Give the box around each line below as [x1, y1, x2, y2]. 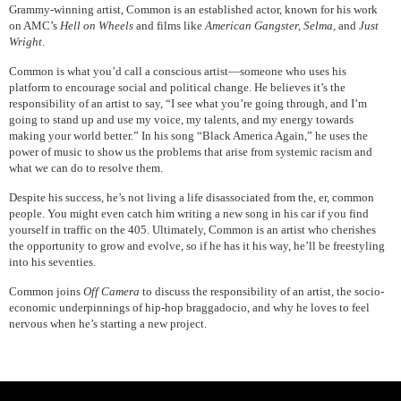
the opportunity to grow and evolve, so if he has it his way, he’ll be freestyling [9, 238, 385, 252]
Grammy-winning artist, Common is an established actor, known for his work [9, 2, 378, 16]
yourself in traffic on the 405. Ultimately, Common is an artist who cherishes [9, 222, 376, 236]
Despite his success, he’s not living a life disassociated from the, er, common [9, 190, 374, 204]
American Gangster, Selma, [205, 18, 338, 32]
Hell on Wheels [60, 18, 136, 32]
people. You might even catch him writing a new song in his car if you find [9, 206, 369, 220]
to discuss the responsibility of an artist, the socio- [140, 284, 384, 298]
